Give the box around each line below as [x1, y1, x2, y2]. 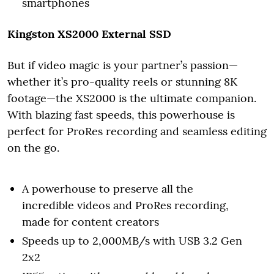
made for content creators [22, 214, 159, 229]
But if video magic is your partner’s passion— [7, 57, 238, 72]
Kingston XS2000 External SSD [7, 26, 171, 41]
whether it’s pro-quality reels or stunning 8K [7, 74, 237, 89]
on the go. [7, 140, 59, 155]
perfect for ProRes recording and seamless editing [7, 124, 267, 138]
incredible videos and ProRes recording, [22, 198, 229, 212]
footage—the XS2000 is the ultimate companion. [7, 91, 256, 105]
